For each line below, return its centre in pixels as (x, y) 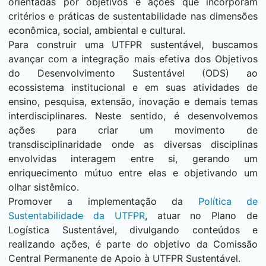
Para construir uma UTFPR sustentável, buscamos (133, 45)
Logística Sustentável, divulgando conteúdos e (133, 230)
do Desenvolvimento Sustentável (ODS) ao (133, 73)
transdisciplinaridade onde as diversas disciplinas (133, 144)
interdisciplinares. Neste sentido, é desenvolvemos (133, 116)
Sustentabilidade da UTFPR (77, 216)
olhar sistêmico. (44, 187)
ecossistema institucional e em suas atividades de (133, 87)
